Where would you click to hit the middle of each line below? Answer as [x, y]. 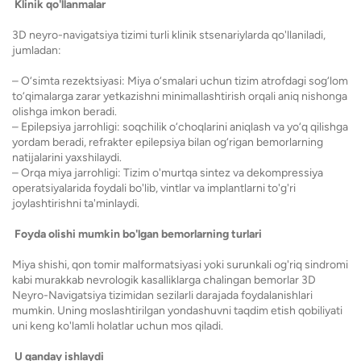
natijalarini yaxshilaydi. [67, 158]
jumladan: [37, 50]
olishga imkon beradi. [64, 112]
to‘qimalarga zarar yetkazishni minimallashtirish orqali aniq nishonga [180, 96]
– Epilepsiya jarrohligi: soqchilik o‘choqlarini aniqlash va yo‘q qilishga [180, 127]
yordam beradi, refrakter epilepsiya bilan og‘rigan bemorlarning [168, 142]
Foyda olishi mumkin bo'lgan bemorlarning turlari [137, 234]
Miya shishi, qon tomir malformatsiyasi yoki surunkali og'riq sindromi [180, 265]
